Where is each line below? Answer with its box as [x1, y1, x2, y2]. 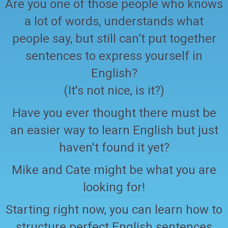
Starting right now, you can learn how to [6, 202, 222, 217]
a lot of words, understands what [24, 14, 204, 28]
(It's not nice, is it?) [64, 83, 164, 98]
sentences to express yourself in [25, 48, 203, 63]
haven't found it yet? [59, 140, 169, 155]
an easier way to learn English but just [10, 123, 218, 137]
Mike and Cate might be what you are [12, 162, 216, 177]
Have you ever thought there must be [12, 105, 216, 120]
